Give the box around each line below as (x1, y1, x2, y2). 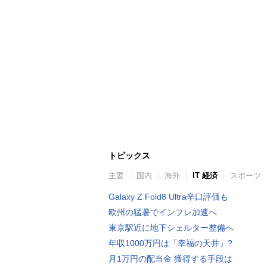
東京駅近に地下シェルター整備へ (108, 222, 234, 232)
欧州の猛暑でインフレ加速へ (108, 207, 217, 217)
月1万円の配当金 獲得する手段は (108, 253, 232, 263)
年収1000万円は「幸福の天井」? (108, 238, 232, 248)
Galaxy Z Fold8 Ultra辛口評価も (108, 191, 228, 201)
